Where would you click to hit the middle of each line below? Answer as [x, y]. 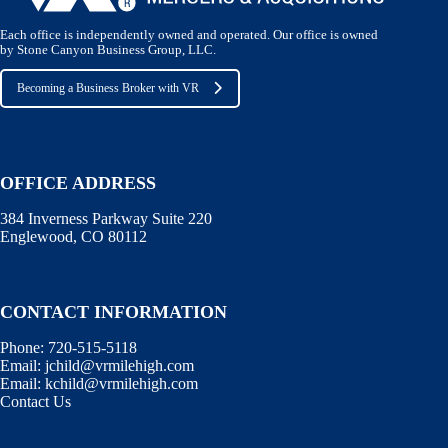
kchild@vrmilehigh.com [121, 384]
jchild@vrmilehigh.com [119, 366]
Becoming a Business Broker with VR [108, 87]
